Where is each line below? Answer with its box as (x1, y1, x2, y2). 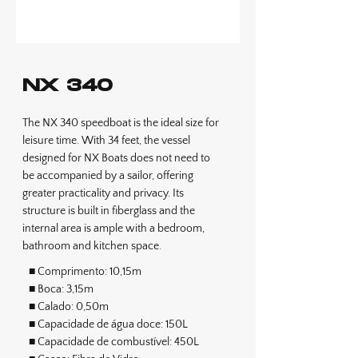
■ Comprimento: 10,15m (29, 265, 141, 278)
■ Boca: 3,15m (29, 283, 93, 296)
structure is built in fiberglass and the (22, 205, 195, 217)
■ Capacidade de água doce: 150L (29, 318, 188, 331)
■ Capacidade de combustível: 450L (29, 336, 199, 348)
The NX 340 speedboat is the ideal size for (22, 117, 219, 129)
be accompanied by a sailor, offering (22, 169, 193, 182)
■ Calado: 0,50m (29, 300, 109, 313)
